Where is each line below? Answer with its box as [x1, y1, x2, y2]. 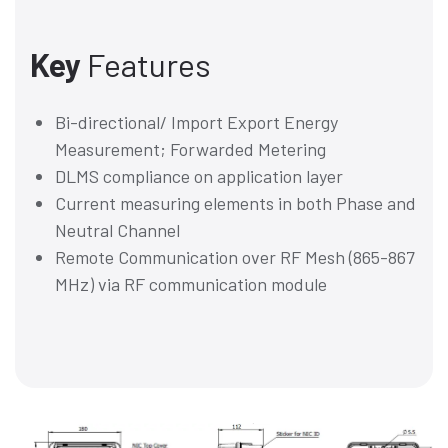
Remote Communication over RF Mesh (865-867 [55, 245, 415, 268]
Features [81, 45, 211, 83]
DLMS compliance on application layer [55, 164, 343, 187]
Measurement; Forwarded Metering [55, 137, 326, 160]
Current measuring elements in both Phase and [55, 191, 416, 214]
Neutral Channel [55, 218, 180, 241]
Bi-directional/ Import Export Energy [55, 110, 338, 133]
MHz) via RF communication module [55, 272, 327, 295]
